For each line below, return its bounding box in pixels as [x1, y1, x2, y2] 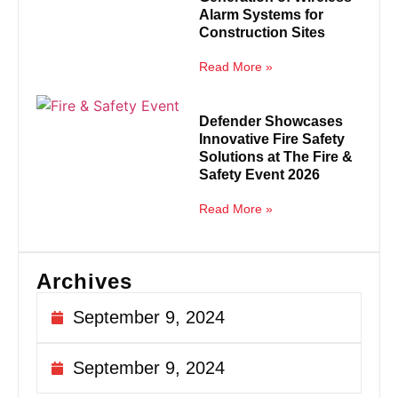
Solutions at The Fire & [199, 148, 353, 164]
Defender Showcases [199, 113, 343, 129]
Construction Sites [199, 25, 325, 40]
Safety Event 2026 [199, 166, 320, 182]
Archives [36, 268, 132, 293]
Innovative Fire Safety [199, 131, 345, 147]
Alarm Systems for [199, 7, 323, 22]
